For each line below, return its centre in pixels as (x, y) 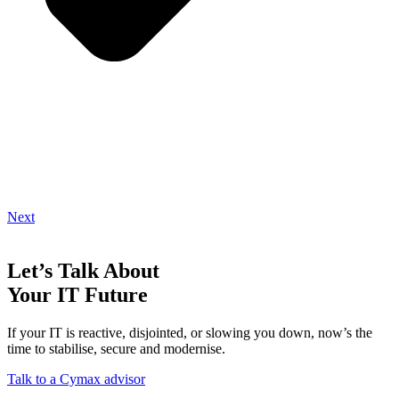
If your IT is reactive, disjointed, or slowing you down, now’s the (190, 332)
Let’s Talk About (83, 270)
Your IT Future (77, 294)
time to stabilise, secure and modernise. (116, 348)
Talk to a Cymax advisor (76, 379)
